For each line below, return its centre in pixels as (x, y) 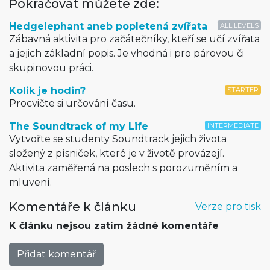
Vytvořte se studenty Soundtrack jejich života (118, 139)
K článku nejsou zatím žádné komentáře (114, 225)
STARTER (243, 89)
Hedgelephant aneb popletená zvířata (108, 26)
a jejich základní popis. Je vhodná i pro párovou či (127, 53)
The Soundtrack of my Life (79, 126)
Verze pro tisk (228, 206)
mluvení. (30, 182)
